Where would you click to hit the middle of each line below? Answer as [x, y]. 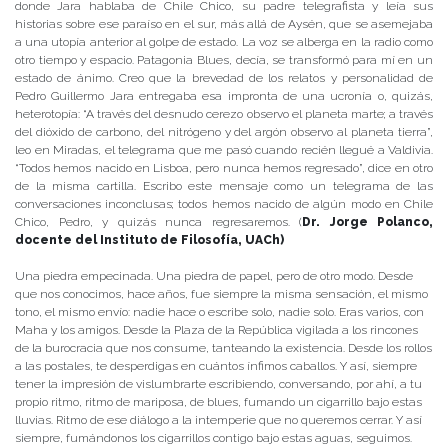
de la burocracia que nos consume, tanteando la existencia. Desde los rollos [223, 348]
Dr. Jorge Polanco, [367, 222]
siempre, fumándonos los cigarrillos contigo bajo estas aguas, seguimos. [213, 438]
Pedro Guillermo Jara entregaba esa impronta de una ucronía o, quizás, [224, 96]
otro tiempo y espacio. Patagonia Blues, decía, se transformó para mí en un [224, 60]
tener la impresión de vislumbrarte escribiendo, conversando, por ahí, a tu [218, 384]
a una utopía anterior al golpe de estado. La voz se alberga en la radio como [224, 42]
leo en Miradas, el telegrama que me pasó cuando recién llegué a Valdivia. [224, 150]
